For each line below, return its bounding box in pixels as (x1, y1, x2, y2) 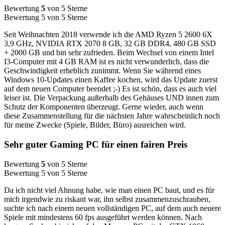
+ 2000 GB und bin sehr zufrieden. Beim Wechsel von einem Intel (4, 48, 214, 57)
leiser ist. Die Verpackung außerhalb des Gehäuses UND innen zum (4, 93, 219, 102)
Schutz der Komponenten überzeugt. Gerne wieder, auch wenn (4, 102, 203, 111)
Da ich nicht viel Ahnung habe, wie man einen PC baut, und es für (4, 185, 214, 194)
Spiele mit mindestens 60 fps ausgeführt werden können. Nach (4, 212, 202, 221)
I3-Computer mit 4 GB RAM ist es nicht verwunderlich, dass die (4, 57, 209, 66)
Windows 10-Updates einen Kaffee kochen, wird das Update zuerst (4, 75, 217, 84)
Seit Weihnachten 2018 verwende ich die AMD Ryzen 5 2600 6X (4, 30, 212, 39)
